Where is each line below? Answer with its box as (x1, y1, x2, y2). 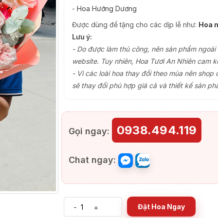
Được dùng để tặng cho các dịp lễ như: (72, 20, 199, 29)
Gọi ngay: (68, 126, 109, 136)
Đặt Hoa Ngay (137, 202, 185, 211)
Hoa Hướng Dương (76, 4, 137, 13)
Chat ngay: (68, 155, 116, 165)
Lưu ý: (72, 33, 92, 41)
